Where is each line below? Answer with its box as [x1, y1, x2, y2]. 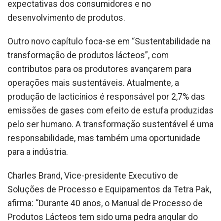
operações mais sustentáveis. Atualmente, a [7, 78, 179, 88]
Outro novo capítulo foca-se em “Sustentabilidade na [7, 37, 211, 46]
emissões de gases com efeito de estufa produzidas [7, 106, 214, 115]
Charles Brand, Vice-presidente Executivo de [7, 171, 178, 181]
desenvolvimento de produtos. [7, 13, 125, 23]
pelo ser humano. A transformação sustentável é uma [7, 119, 214, 129]
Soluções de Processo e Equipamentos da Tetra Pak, [7, 184, 211, 194]
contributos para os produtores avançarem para [7, 64, 191, 74]
